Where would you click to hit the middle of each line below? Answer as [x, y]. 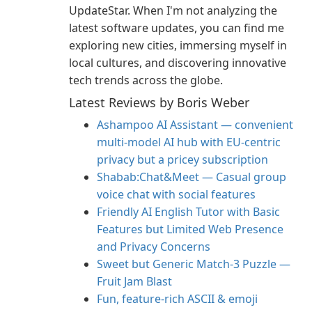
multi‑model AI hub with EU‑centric [189, 142]
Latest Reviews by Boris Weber [159, 102]
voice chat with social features [176, 194]
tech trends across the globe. [146, 80]
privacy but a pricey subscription [182, 159]
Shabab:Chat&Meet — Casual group [192, 177]
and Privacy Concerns [154, 247]
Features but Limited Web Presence [190, 229]
